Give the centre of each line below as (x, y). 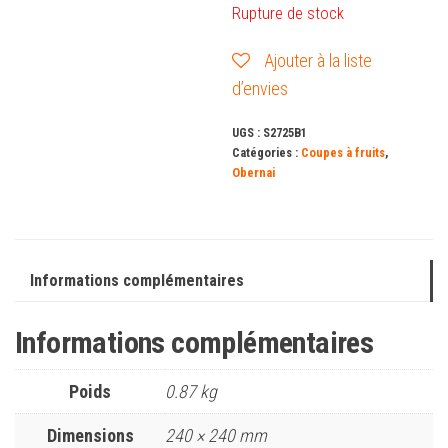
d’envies (260, 88)
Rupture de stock (288, 13)
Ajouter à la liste (318, 60)
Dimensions (90, 435)
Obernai (254, 172)
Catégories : (267, 152)
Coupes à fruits (343, 152)
